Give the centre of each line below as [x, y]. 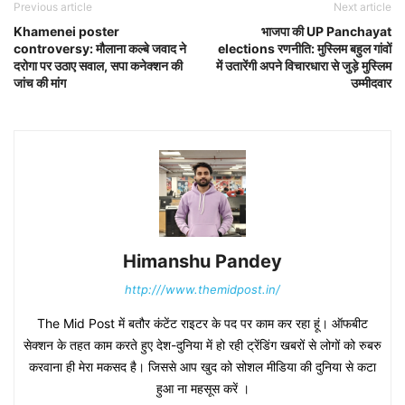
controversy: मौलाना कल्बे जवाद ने [100, 48]
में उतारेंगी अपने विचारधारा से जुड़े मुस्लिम [304, 66]
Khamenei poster [66, 31]
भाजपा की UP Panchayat [326, 31]
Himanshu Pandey [202, 261]
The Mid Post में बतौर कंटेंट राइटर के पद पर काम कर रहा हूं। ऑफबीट [202, 323]
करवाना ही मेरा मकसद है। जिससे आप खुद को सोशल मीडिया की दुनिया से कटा [202, 367]
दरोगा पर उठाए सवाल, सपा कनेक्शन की [98, 66]
